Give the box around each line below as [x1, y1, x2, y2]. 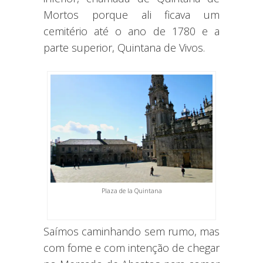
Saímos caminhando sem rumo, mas [43, 224, 220, 238]
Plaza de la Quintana [101, 186, 162, 195]
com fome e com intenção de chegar [43, 240, 220, 255]
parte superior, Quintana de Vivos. [43, 40, 205, 55]
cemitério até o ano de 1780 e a [43, 23, 220, 38]
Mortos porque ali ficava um [43, 7, 220, 22]
